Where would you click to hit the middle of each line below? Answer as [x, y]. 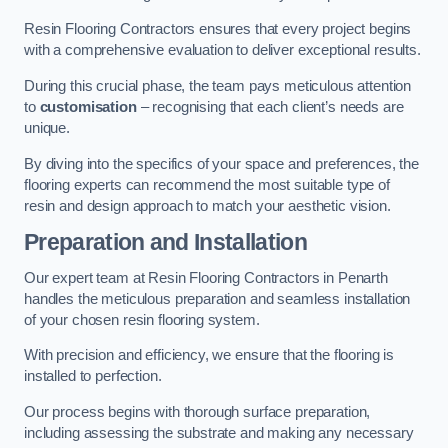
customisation [88, 106]
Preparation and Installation [165, 242]
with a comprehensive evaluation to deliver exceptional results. [222, 50]
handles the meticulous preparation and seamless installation [217, 298]
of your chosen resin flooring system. [142, 319]
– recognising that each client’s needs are [270, 106]
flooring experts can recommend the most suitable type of [207, 184]
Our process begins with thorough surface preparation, [197, 411]
